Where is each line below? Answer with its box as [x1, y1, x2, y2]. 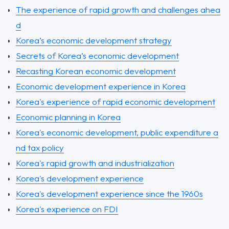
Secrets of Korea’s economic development [16, 50, 179, 61]
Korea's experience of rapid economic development [16, 96, 215, 107]
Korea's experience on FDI [16, 203, 118, 214]
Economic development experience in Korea [16, 81, 186, 91]
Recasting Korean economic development [16, 65, 176, 76]
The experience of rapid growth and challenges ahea [16, 4, 220, 15]
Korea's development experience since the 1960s [16, 188, 203, 199]
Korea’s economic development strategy [16, 35, 172, 45]
